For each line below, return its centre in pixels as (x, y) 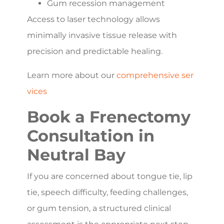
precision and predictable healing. (95, 51)
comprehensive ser (155, 75)
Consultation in (91, 135)
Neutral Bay (76, 154)
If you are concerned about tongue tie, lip (110, 176)
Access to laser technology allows (93, 19)
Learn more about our (72, 75)
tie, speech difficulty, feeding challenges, (107, 192)
